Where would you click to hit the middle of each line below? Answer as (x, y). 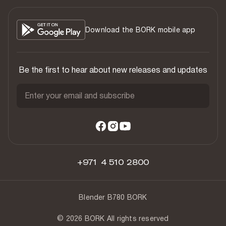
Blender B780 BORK (113, 197)
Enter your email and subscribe (80, 95)
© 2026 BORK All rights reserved (113, 218)
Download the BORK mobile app (140, 30)
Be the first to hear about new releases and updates (113, 70)
